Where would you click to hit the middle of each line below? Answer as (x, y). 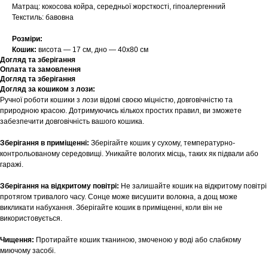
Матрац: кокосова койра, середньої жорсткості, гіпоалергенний (119, 7)
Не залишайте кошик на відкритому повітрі (194, 186)
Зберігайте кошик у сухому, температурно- (163, 143)
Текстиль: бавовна (43, 18)
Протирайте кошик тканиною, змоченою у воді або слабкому (138, 240)
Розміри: (27, 39)
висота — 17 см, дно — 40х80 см (93, 50)
